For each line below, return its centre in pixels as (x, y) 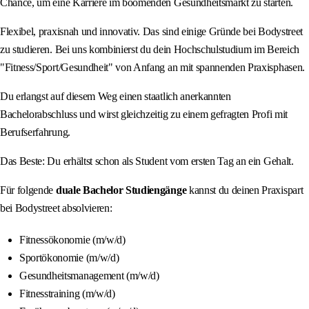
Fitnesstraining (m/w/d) (67, 293)
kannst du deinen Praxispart (245, 190)
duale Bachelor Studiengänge (121, 190)
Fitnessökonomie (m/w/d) (72, 239)
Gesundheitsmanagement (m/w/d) (89, 275)
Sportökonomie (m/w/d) (69, 257)
